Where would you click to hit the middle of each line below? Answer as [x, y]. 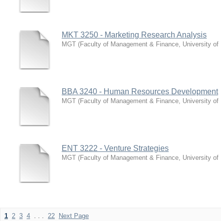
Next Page [74, 216]
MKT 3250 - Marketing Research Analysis [134, 35]
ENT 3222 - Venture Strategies [115, 148]
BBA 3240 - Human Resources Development [140, 92]
